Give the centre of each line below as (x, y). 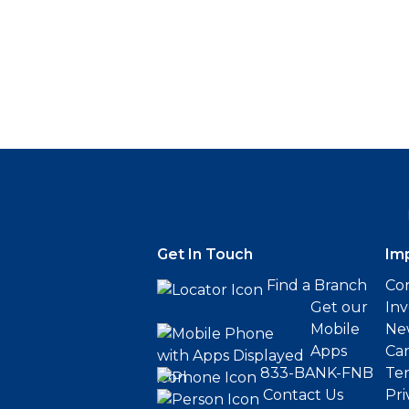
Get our (339, 307)
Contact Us (303, 395)
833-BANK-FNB (317, 373)
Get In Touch (205, 254)
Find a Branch (317, 285)
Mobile (335, 329)
